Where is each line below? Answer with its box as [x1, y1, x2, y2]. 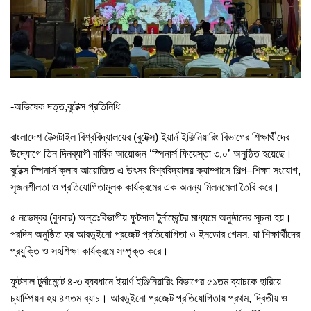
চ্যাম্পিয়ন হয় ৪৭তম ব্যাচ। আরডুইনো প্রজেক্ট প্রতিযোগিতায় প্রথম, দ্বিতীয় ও [10, 292, 287, 304]
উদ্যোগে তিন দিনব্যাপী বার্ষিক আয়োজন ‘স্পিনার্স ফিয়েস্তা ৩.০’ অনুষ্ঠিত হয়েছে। [10, 147, 292, 160]
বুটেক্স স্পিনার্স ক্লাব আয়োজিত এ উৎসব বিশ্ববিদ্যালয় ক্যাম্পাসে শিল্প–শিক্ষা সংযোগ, [10, 164, 301, 176]
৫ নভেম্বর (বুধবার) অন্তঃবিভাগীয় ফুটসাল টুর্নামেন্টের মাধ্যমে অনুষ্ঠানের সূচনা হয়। [10, 211, 292, 224]
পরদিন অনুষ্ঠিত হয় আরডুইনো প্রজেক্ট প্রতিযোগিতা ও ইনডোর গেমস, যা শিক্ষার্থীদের [10, 228, 300, 240]
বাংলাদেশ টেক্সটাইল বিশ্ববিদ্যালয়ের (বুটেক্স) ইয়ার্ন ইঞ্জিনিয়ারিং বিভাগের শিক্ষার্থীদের [10, 131, 289, 143]
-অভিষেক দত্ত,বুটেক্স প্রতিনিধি [10, 100, 123, 112]
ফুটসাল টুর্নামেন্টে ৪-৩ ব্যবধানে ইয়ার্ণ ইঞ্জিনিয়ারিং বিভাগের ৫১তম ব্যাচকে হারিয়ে [10, 275, 281, 287]
